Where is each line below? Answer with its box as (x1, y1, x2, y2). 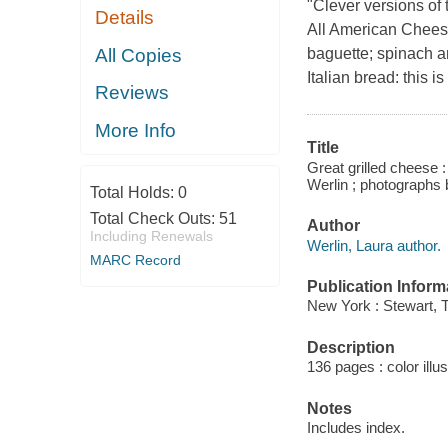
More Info (95, 119, 177, 141)
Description (306, 338, 395, 356)
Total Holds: (89, 184, 178, 202)
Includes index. (306, 419, 405, 437)
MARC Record (89, 252, 181, 269)
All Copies (95, 44, 183, 66)
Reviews (95, 82, 170, 104)
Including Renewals (89, 228, 213, 245)
